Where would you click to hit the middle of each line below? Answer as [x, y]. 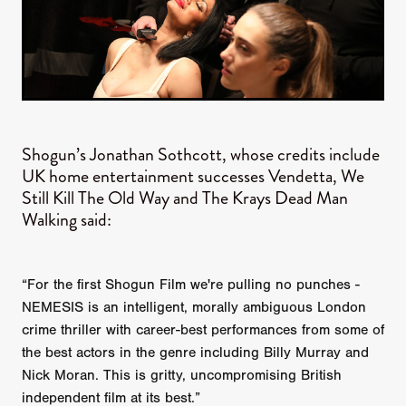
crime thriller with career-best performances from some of [203, 329]
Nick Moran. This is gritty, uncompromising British [182, 375]
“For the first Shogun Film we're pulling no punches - [191, 284]
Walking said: [67, 220]
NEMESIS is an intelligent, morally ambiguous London [194, 307]
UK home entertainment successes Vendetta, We [193, 177]
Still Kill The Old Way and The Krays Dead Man [185, 198]
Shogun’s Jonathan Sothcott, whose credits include [201, 155]
